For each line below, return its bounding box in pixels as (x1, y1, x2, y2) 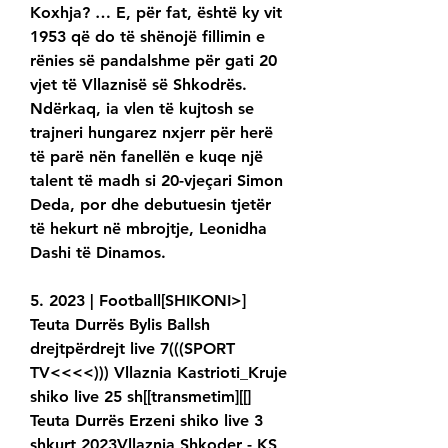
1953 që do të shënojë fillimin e (30, 27, 265, 47)
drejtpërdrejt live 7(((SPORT (30, 339, 235, 359)
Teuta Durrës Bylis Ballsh (30, 315, 210, 335)
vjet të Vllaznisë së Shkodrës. (30, 75, 247, 95)
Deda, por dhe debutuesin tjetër (30, 195, 271, 215)
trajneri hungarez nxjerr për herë (30, 123, 273, 143)
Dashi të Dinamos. (30, 243, 166, 263)
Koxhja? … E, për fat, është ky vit (30, 3, 282, 23)
